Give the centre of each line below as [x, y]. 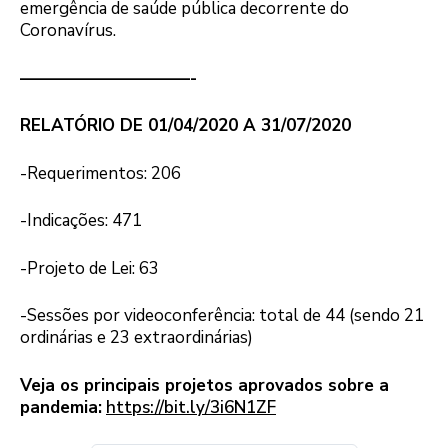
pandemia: [61, 407]
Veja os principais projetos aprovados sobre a [204, 385]
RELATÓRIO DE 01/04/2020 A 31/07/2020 [185, 126]
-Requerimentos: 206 [100, 173]
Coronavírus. [68, 31]
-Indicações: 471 [81, 221]
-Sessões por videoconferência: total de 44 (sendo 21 [222, 316]
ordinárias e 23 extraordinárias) [136, 338]
